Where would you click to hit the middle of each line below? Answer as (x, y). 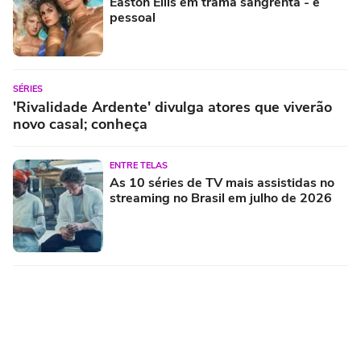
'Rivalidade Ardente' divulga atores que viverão (172, 107)
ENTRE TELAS (139, 165)
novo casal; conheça (80, 124)
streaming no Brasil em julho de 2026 (221, 198)
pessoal (133, 17)
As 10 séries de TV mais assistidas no (222, 183)
